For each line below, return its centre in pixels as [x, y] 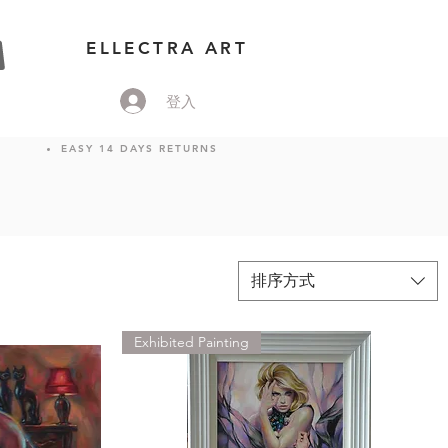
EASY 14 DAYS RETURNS [139, 149]
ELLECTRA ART [167, 48]
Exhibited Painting [191, 342]
